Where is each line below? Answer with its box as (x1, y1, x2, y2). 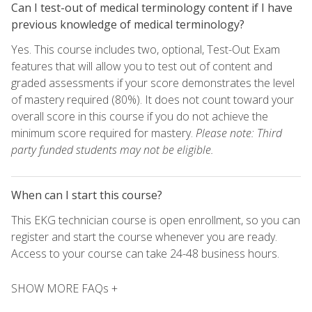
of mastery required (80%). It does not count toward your (11, 91, 294, 107)
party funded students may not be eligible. (11, 141, 214, 157)
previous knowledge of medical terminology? (11, 16, 244, 32)
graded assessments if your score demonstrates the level (11, 75, 295, 91)
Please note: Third (196, 125, 282, 141)
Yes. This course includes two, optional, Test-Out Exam (11, 41, 280, 57)
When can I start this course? (11, 187, 162, 203)
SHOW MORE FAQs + (11, 280, 118, 296)
